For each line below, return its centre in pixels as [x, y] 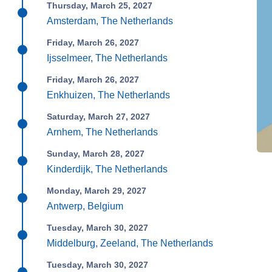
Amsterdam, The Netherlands [110, 21]
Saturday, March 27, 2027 [99, 117]
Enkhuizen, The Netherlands [109, 95]
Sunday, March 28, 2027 [96, 154]
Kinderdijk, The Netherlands [107, 169]
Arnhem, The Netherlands [103, 132]
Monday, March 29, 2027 [97, 191]
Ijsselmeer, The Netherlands [107, 58]
